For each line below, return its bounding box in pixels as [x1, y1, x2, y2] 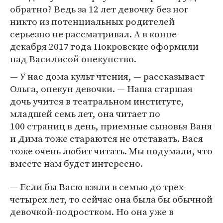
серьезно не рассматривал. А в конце [10, 27, 177, 41]
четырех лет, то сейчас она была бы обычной [10, 193, 213, 206]
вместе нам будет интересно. [10, 157, 143, 170]
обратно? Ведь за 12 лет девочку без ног [10, 2, 189, 16]
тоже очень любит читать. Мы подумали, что [10, 144, 213, 158]
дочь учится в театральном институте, [10, 95, 184, 108]
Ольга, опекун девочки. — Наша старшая [10, 82, 193, 96]
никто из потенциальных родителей [10, 15, 175, 28]
